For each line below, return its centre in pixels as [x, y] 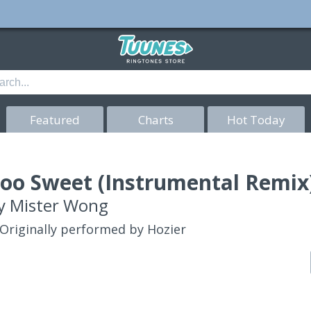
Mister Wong [59, 205]
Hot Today [256, 119]
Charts [155, 119]
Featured [55, 119]
